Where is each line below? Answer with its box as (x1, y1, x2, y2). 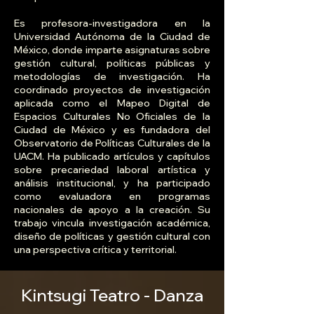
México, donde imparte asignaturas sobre (14, 43, 210, 57)
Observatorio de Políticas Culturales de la (14, 137, 210, 150)
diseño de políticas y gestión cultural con (14, 230, 210, 243)
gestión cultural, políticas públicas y (14, 57, 210, 70)
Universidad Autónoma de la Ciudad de (14, 30, 210, 43)
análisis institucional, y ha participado (14, 177, 210, 190)
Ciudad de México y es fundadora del (14, 123, 210, 137)
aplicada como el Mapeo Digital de (14, 97, 210, 110)
